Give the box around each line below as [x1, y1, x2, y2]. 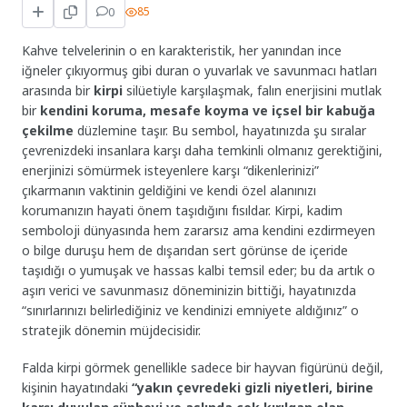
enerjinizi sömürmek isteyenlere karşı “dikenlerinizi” [22, 162, 320, 180]
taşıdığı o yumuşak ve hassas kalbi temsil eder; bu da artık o [22, 262, 376, 280]
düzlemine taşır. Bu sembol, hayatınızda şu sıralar [74, 122, 367, 140]
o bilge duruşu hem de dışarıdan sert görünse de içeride [22, 242, 349, 260]
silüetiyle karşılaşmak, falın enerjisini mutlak [123, 82, 382, 100]
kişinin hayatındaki [22, 379, 133, 396]
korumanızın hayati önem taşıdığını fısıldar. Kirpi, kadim [22, 202, 343, 220]
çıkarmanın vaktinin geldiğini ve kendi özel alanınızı [22, 182, 317, 200]
